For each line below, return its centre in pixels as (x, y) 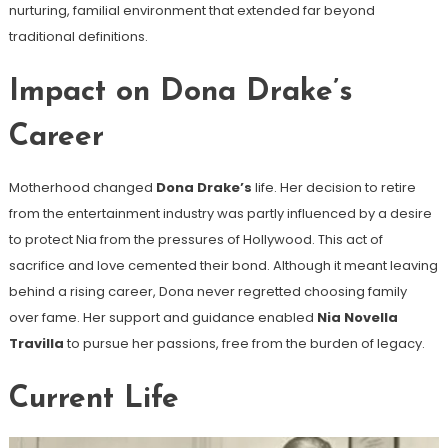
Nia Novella (357, 317)
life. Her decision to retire (333, 187)
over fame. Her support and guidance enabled (162, 317)
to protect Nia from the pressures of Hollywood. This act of (195, 239)
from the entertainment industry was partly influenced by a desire (220, 213)
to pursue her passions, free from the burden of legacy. (244, 343)
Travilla (36, 343)
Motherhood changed (82, 187)
